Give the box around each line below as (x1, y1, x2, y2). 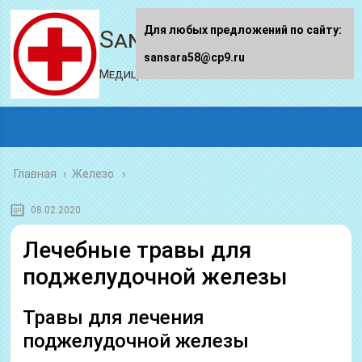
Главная (14, 167, 57, 180)
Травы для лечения (23, 306, 205, 329)
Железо (72, 167, 115, 180)
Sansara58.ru (99, 25, 256, 53)
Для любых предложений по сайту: (144, 23, 342, 36)
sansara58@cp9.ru (144, 51, 245, 64)
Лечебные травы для (23, 237, 252, 263)
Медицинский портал (99, 67, 227, 82)
